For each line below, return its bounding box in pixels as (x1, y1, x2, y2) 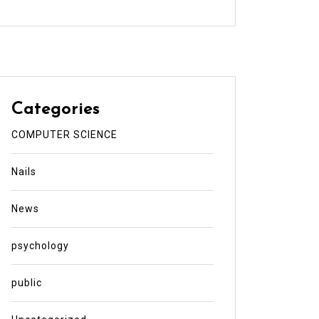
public (11, 276, 42, 288)
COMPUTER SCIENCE (11, 128, 117, 140)
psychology (11, 239, 69, 251)
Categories (11, 100, 100, 118)
